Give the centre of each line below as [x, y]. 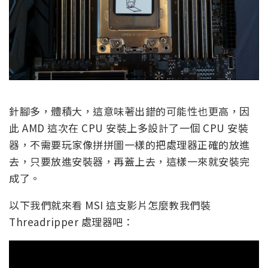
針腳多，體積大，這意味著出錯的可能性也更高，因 [130, 111]
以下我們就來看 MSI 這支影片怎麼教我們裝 [110, 205]
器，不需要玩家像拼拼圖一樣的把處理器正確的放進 [130, 144]
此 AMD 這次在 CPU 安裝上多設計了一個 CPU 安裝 [129, 127]
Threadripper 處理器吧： [71, 221]
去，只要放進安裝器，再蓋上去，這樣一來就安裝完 [130, 161]
